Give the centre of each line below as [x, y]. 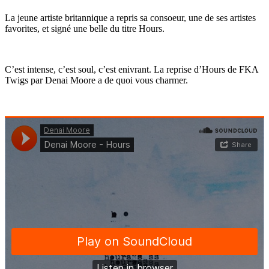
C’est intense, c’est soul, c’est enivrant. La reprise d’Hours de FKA [131, 69]
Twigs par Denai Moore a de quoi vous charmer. [96, 80]
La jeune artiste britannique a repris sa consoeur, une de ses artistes [130, 17]
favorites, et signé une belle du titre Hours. [85, 28]
